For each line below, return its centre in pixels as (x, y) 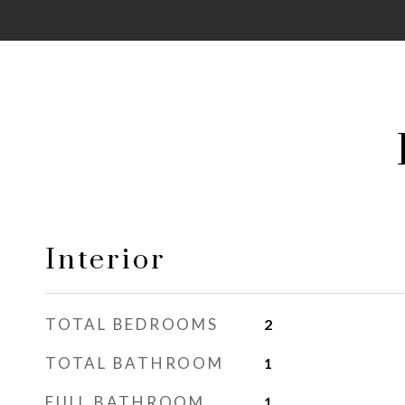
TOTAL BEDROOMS (132, 324)
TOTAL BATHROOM (135, 363)
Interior (106, 260)
